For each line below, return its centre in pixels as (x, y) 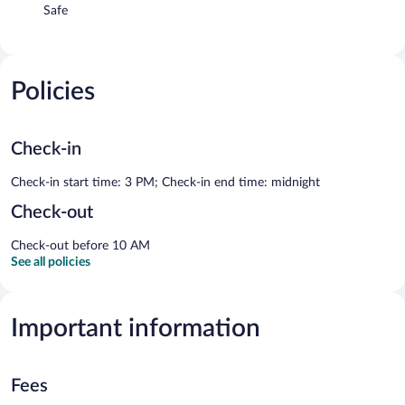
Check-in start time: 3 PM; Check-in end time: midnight (165, 182)
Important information (136, 328)
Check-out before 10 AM (80, 245)
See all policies (51, 262)
